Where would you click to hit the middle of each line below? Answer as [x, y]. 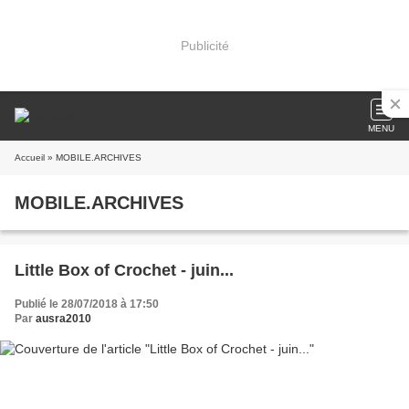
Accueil [30, 157]
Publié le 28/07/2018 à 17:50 [87, 304]
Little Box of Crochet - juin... [124, 270]
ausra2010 [63, 319]
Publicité [204, 45]
